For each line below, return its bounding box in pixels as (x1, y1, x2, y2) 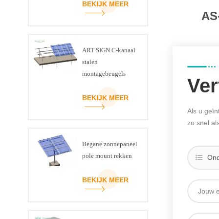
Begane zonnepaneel (82, 140, 137, 148)
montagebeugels (82, 70, 126, 78)
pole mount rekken (82, 152, 132, 160)
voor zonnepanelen (82, 82, 133, 89)
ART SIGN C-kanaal (82, 46, 135, 54)
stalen (82, 58, 98, 66)
